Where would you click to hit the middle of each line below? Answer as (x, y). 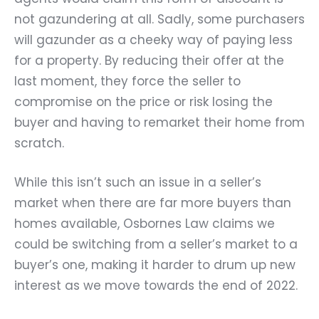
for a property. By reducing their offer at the (149, 61)
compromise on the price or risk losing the (143, 102)
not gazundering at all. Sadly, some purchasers (159, 19)
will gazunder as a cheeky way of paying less (153, 40)
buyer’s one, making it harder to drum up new (155, 265)
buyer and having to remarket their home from (159, 122)
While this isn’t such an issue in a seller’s (138, 182)
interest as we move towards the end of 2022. (156, 285)
